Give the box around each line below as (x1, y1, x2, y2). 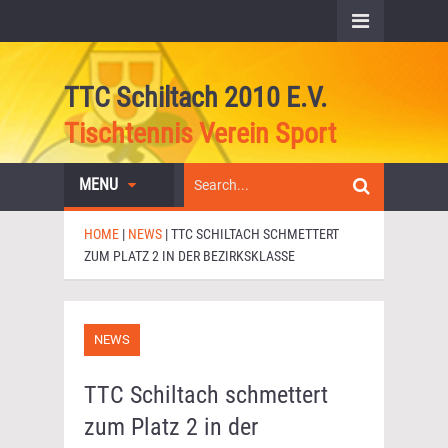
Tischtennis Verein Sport (64, 117, 336, 150)
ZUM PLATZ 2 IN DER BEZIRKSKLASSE (84, 248, 295, 264)
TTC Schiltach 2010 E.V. (64, 81, 327, 114)
